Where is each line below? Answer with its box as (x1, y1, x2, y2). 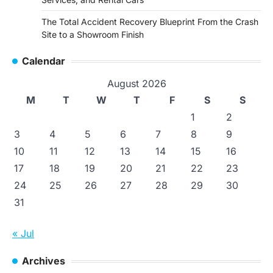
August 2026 (107, 77, 166, 90)
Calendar (22, 55, 65, 68)
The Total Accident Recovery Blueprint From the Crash (41, 16, 258, 27)
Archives (22, 255, 65, 268)
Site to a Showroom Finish (41, 29, 144, 40)
